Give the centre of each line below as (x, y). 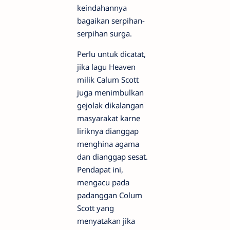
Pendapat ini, (100, 169)
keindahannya (102, 8)
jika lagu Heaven (106, 67)
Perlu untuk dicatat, (111, 54)
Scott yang (95, 208)
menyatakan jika (106, 221)
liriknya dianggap (108, 131)
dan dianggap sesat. (112, 157)
